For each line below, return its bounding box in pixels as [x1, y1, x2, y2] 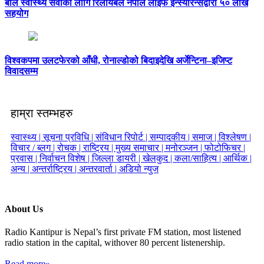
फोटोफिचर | [204, 143, 245, 153]
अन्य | [11, 164, 32, 174]
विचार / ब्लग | [11, 143, 57, 153]
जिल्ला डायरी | [92, 153, 143, 164]
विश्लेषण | [219, 132, 251, 143]
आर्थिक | [223, 153, 252, 164]
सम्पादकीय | [150, 132, 192, 143]
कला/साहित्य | [174, 153, 223, 164]
